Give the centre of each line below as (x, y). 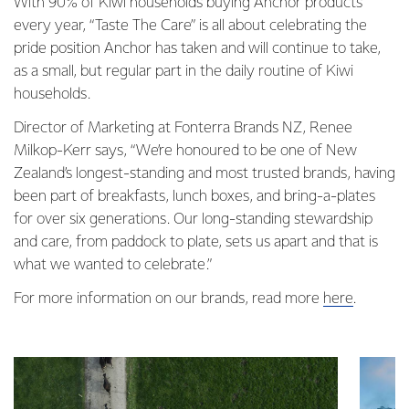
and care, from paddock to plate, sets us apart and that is (196, 242)
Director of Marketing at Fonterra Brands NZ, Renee (183, 128)
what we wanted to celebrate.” (113, 265)
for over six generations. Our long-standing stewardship (193, 220)
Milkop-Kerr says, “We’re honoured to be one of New (185, 151)
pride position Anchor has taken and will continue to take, (197, 49)
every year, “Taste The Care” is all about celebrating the (190, 26)
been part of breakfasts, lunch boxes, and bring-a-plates (194, 197)
